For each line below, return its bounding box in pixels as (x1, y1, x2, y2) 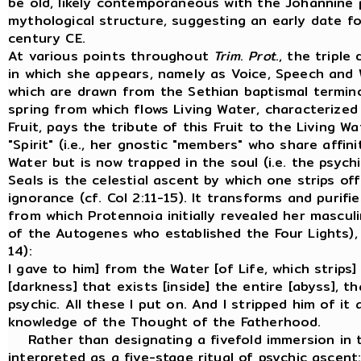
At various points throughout (8, 45, 214, 66)
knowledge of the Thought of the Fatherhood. (8, 311, 326, 332)
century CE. (8, 27, 91, 48)
